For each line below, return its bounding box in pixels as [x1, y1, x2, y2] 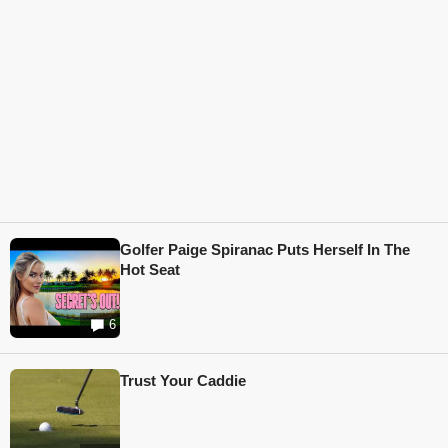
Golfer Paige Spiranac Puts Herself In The [120, 240, 410, 258]
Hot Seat [120, 260, 180, 278]
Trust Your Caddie [120, 371, 246, 389]
